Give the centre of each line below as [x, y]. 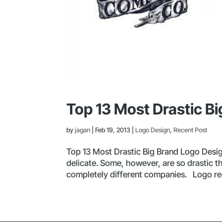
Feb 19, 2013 [113, 130]
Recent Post [191, 130]
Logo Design [153, 130]
